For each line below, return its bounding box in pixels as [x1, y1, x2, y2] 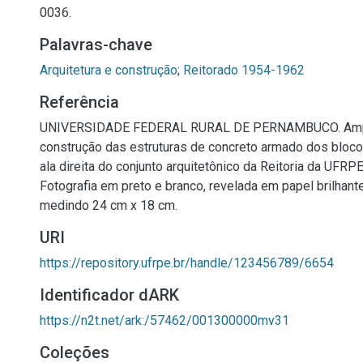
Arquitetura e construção [40, 62, 177, 78]
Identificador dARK [40, 285, 179, 305]
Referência [40, 92, 119, 112]
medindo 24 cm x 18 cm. [40, 198, 177, 213]
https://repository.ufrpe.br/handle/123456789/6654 [40, 255, 334, 271]
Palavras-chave [40, 35, 152, 54]
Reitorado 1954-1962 [183, 62, 305, 78]
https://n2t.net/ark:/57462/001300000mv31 [40, 313, 289, 328]
